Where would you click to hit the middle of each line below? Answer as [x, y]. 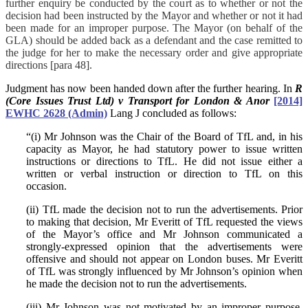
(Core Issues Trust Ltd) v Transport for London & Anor [137, 100]
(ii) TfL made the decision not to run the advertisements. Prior [164, 209]
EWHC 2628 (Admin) [56, 113]
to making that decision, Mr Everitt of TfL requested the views [164, 221]
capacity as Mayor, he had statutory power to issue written [164, 148]
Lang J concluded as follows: [173, 113]
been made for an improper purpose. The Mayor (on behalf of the [154, 27]
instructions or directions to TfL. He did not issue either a [164, 161]
